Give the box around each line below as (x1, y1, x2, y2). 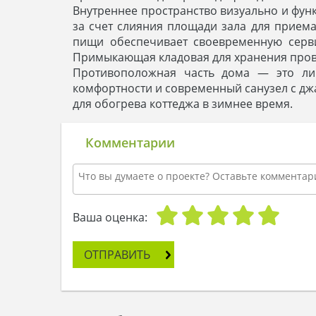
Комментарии (85, 133, 175, 151)
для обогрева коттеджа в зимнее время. (73, 95, 293, 111)
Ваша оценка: (73, 209, 147, 225)
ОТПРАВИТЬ (84, 246, 150, 262)
